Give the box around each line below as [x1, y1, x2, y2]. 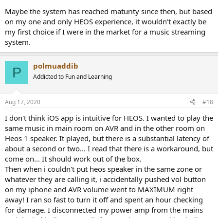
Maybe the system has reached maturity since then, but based [5, 6, 212, 16]
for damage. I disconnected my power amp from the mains [5, 204, 203, 215]
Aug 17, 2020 [5, 97, 40, 106]
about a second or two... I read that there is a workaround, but [5, 143, 213, 153]
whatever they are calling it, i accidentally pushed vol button [5, 174, 206, 184]
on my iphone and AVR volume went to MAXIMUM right [5, 184, 193, 194]
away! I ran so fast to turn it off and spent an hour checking [5, 194, 203, 204]
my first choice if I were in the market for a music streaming [5, 27, 205, 36]
